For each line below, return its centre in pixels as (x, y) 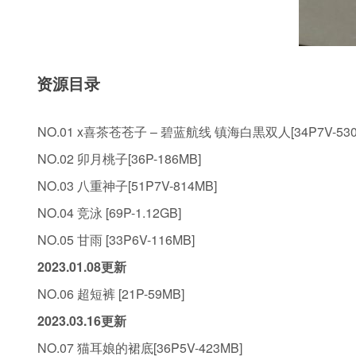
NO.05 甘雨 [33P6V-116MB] (116, 240)
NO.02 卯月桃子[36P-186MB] (119, 159)
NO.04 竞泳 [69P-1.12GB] (109, 213)
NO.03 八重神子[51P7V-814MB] (127, 186)
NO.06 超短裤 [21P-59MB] (111, 294)
